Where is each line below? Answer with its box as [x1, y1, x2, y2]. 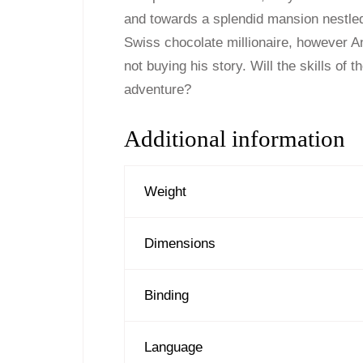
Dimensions [144, 235, 216, 251]
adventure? [124, 82, 191, 97]
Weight [144, 183, 187, 199]
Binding [144, 287, 190, 303]
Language [144, 339, 203, 355]
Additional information [124, 125, 345, 152]
